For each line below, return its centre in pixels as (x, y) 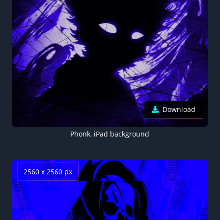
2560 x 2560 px (48, 171)
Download (179, 109)
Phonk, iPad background (110, 134)
